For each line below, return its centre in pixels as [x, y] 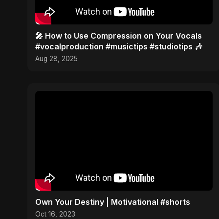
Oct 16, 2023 [55, 214]
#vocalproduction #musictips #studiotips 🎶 [119, 46]
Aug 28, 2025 [56, 58]
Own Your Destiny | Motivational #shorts [113, 202]
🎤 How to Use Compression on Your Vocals [119, 35]
